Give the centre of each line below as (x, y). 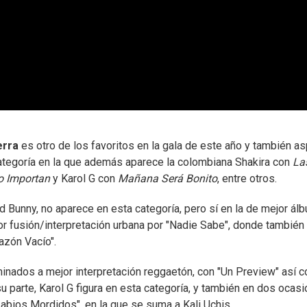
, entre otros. (247, 179)
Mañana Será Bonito (168, 179)
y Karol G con (84, 179)
